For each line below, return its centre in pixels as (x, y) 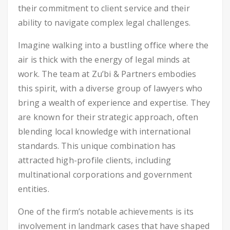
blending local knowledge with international (104, 131)
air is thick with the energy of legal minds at (104, 60)
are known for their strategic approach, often (108, 117)
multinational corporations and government (105, 175)
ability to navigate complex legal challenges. (104, 23)
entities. (34, 189)
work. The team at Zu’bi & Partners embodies (107, 74)
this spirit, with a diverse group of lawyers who (110, 88)
